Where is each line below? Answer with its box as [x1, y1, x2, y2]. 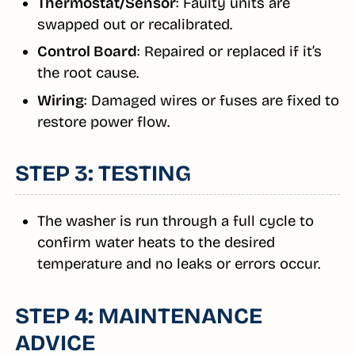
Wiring [36, 91, 84, 109]
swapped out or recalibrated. [36, 16, 232, 34]
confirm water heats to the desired [36, 234, 275, 252]
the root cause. [36, 64, 139, 82]
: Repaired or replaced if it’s [136, 43, 322, 61]
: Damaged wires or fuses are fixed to [83, 91, 339, 109]
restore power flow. [36, 113, 170, 131]
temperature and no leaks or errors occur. [36, 255, 320, 273]
